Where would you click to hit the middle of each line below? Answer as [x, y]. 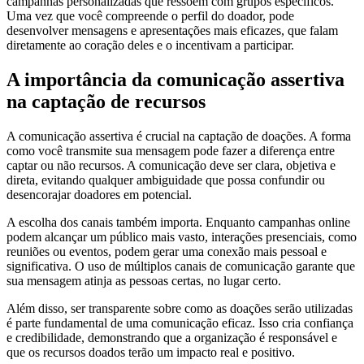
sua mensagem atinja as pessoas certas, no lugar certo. [144, 280]
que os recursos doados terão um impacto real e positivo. [151, 352]
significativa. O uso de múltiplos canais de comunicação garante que [181, 266]
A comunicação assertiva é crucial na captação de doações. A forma [179, 136]
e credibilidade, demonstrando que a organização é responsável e [172, 337]
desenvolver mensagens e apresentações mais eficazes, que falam [172, 30]
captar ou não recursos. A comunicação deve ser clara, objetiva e [171, 165]
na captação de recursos [106, 101]
